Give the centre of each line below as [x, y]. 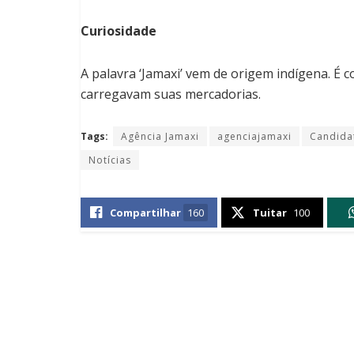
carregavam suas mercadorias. [171, 94]
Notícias [110, 160]
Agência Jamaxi [160, 137]
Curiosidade [119, 31]
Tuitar [270, 213]
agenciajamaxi [254, 137]
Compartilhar [145, 213]
